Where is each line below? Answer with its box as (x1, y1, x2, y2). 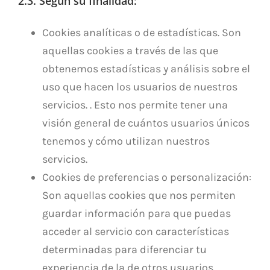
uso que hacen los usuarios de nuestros (42, 80, 237, 93)
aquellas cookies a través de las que (42, 43, 218, 57)
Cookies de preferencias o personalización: (42, 170, 251, 184)
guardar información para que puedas (42, 206, 231, 220)
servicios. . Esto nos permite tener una (42, 98, 228, 111)
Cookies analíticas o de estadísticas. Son (42, 25, 241, 39)
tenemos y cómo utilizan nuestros (42, 134, 210, 148)
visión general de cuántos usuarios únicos (42, 116, 250, 130)
